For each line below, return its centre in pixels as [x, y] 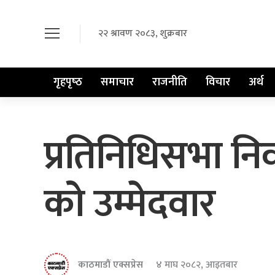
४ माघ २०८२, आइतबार [197, 265]
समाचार [117, 82]
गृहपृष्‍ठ [68, 82]
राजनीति [170, 82]
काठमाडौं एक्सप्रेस [110, 265]
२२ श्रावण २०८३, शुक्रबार [143, 34]
